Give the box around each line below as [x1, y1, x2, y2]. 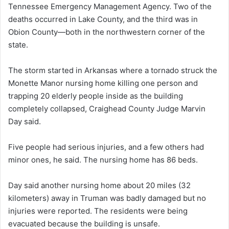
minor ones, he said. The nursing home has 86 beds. [8, 155, 198, 165]
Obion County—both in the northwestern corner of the [8, 27, 205, 37]
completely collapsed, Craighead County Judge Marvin [8, 104, 205, 114]
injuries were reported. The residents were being [8, 206, 188, 216]
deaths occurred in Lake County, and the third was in [8, 14, 198, 25]
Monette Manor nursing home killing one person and [8, 78, 198, 88]
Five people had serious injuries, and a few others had [8, 142, 204, 152]
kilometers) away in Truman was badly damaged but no [8, 193, 206, 203]
